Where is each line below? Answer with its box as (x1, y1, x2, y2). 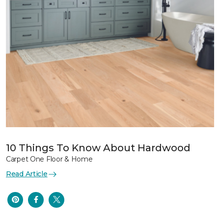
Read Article (6, 169, 48, 178)
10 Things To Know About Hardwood (6, 142, 191, 154)
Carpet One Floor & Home (6, 155, 93, 164)
